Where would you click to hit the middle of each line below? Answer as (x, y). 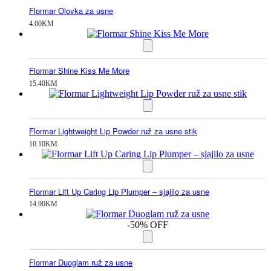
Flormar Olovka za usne (71, 10)
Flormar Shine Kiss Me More (79, 71)
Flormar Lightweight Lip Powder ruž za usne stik (113, 131)
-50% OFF (148, 225)
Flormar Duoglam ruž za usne (81, 263)
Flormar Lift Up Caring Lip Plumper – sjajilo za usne (119, 191)
